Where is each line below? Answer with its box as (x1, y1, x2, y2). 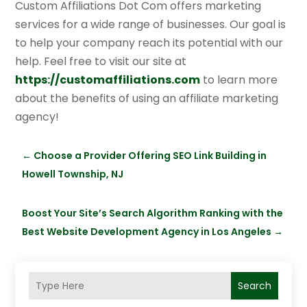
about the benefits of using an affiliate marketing (15, 90, 279, 107)
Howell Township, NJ (22, 167, 124, 182)
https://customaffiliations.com (15, 72, 201, 88)
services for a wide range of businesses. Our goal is (15, 16, 286, 33)
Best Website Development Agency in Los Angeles (22, 225, 272, 239)
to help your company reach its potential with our (15, 35, 284, 51)
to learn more (200, 72, 278, 88)
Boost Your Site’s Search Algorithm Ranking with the (22, 206, 284, 221)
